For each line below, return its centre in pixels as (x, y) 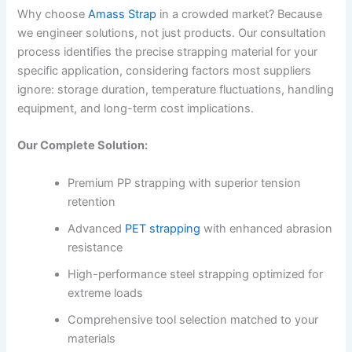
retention (92, 202)
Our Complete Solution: (83, 146)
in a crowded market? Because (240, 14)
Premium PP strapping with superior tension (185, 183)
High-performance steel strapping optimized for (196, 274)
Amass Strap (123, 14)
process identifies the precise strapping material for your (168, 51)
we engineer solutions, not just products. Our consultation (172, 33)
